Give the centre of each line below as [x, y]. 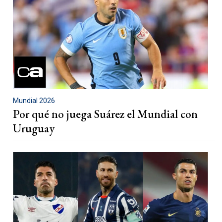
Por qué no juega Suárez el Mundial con [105, 114]
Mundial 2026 [34, 101]
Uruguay [34, 129]
